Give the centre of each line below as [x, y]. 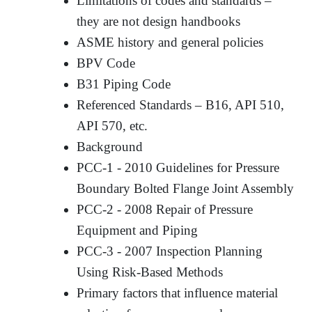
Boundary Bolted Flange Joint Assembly [186, 188]
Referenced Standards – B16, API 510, [181, 104]
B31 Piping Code [124, 84]
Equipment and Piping [138, 230]
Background [110, 146]
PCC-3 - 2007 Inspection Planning [170, 251]
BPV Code [106, 63]
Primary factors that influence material [178, 292]
